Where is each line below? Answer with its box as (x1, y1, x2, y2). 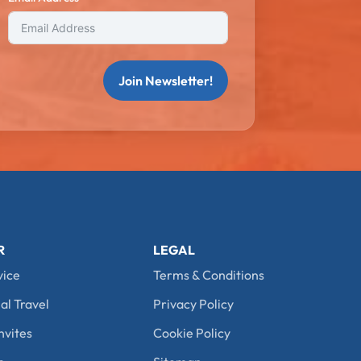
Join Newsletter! (118, 73, 213, 89)
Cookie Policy (153, 325, 231, 341)
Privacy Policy (153, 296, 234, 312)
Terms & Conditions (153, 267, 265, 283)
